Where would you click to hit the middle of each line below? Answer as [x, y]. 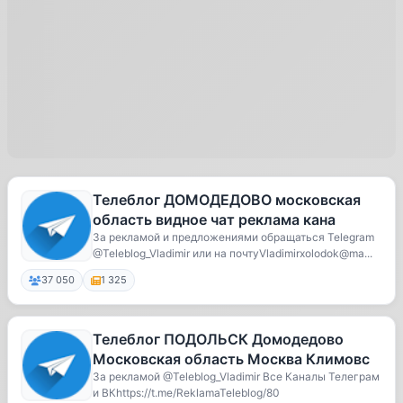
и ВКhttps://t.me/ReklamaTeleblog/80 [186, 393]
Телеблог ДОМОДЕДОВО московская [227, 200]
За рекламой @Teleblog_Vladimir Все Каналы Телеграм [236, 376]
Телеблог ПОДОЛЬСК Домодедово [218, 339]
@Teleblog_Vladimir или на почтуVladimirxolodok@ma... [233, 253]
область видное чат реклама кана [214, 219]
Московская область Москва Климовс [231, 359]
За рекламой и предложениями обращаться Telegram [233, 237]
